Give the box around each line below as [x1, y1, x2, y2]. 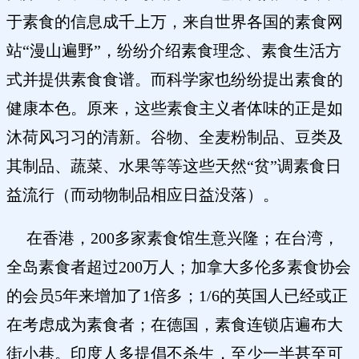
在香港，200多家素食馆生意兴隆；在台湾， [6, 229, 339, 248]
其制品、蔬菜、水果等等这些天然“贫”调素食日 [6, 157, 341, 175]
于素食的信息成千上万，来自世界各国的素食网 [6, 13, 343, 31]
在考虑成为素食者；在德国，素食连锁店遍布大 [6, 316, 343, 334]
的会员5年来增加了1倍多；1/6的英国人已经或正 [6, 287, 348, 305]
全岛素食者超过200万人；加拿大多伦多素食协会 [6, 258, 351, 276]
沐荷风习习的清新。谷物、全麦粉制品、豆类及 [6, 128, 343, 147]
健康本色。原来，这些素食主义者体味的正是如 [6, 99, 343, 118]
